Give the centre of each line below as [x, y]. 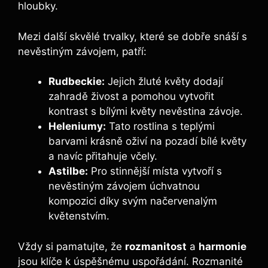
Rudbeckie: [77, 82]
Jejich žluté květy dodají [164, 82]
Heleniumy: [77, 127]
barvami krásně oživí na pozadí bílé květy [147, 141]
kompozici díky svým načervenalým [133, 201]
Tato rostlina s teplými [160, 127]
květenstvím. [79, 216]
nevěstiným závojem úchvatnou [124, 186]
